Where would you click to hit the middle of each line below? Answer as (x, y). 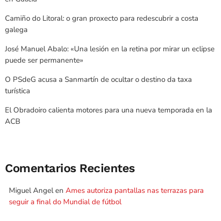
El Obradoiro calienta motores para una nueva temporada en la (109, 110)
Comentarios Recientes (70, 168)
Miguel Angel (31, 191)
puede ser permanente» (44, 60)
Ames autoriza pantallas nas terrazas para (135, 191)
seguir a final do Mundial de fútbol (65, 202)
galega (16, 29)
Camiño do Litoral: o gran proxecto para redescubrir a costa (102, 18)
